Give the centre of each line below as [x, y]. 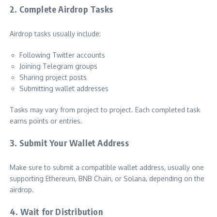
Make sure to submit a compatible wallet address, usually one [107, 168]
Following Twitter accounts [62, 55]
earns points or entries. [46, 121]
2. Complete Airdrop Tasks [61, 9]
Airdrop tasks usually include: [55, 34]
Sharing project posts [53, 77]
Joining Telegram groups [58, 66]
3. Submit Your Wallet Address [69, 143]
